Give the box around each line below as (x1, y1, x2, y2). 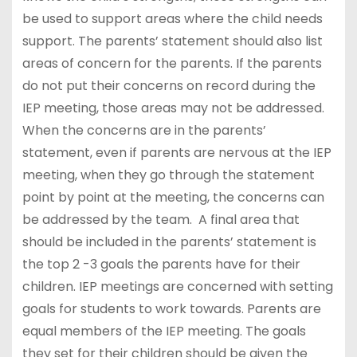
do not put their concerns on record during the (22, 76, 316, 95)
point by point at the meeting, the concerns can (22, 187, 324, 206)
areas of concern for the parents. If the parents (22, 53, 322, 73)
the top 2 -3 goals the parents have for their (22, 254, 300, 273)
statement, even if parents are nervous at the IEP (22, 143, 331, 162)
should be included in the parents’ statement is (22, 232, 316, 251)
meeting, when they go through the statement (22, 165, 315, 184)
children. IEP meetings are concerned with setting (22, 277, 333, 296)
